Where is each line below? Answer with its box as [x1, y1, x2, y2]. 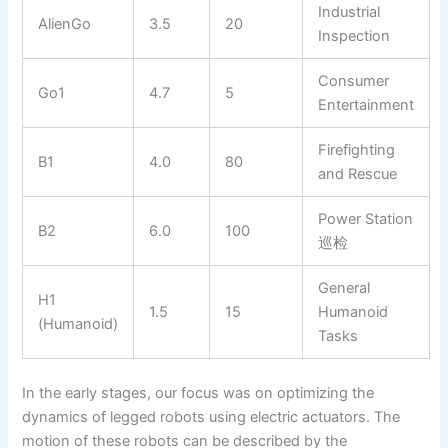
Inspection [318, 26, 391, 45]
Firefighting [318, 140, 396, 159]
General [318, 278, 371, 297]
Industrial [318, 2, 381, 21]
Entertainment [318, 95, 415, 114]
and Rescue [318, 164, 398, 183]
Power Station [318, 209, 414, 228]
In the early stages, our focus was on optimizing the [22, 383, 375, 402]
